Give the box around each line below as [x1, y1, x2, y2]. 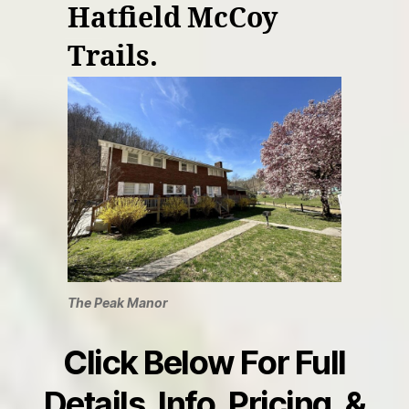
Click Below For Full [63, 342, 346, 383]
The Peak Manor [68, 295, 168, 310]
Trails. [68, 40, 158, 75]
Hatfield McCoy [68, 2, 278, 37]
